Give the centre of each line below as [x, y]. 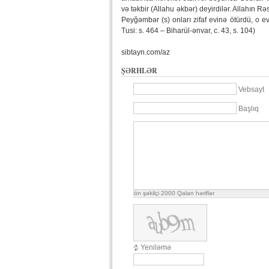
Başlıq [249, 108]
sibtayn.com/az [146, 52]
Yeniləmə [156, 247]
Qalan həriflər [195, 193]
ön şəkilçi [147, 193]
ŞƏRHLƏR [139, 71]
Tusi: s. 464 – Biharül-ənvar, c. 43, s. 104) [188, 31]
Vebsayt [251, 89]
